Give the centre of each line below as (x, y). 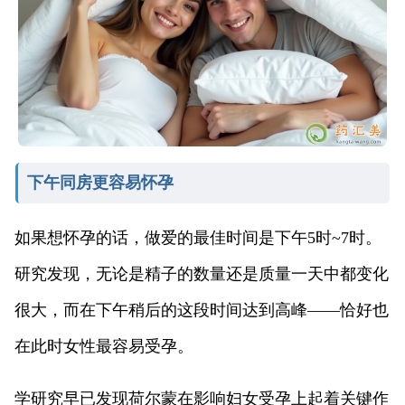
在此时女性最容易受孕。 (104, 346)
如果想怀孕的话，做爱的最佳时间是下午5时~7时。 (198, 237)
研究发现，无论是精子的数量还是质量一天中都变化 (202, 273)
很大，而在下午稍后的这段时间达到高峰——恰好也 (202, 310)
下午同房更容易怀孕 (100, 182)
